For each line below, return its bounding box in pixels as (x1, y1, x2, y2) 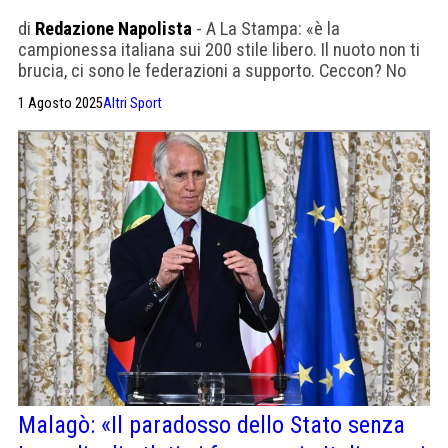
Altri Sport (103, 95, 162, 113)
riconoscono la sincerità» (18, 102, 203, 124)
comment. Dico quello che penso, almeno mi (18, 81, 339, 103)
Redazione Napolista (35, 18, 192, 40)
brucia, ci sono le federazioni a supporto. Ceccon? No (18, 60, 406, 82)
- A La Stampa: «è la (192, 18, 340, 40)
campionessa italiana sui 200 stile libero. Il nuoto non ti (18, 39, 420, 61)
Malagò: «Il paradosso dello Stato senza (18, 410, 405, 439)
